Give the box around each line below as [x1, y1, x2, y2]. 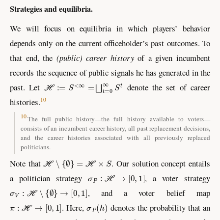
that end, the [10, 52, 56, 64]
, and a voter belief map [87, 187, 210, 199]
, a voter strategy [145, 172, 210, 184]
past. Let [10, 82, 44, 93]
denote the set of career [123, 82, 210, 93]
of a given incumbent [134, 52, 211, 64]
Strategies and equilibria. [10, 2, 93, 14]
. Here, [62, 202, 87, 214]
